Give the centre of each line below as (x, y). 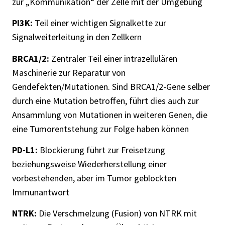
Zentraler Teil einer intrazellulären (114, 58)
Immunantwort (41, 192)
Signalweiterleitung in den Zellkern (77, 37)
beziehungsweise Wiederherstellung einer (89, 164)
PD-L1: (25, 150)
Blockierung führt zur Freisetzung (101, 150)
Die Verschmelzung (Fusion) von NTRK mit (118, 213)
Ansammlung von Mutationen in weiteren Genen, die (110, 115)
